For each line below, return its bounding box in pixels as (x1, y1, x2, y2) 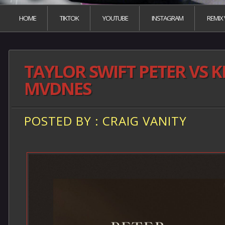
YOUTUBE (102, 14, 128, 23)
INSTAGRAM (152, 14, 183, 23)
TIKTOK (60, 14, 79, 23)
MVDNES (24, 76, 91, 100)
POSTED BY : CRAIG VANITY (24, 113, 187, 129)
